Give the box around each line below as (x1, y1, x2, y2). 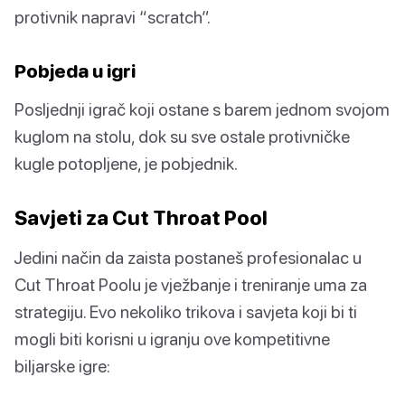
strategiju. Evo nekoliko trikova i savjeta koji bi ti (14, 301, 357, 323)
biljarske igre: (14, 355, 110, 377)
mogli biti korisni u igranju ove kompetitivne (14, 328, 330, 350)
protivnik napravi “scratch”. (14, 6, 211, 28)
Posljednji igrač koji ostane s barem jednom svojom (14, 99, 390, 120)
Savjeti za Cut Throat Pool (14, 205, 268, 231)
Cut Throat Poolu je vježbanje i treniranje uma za (14, 274, 367, 296)
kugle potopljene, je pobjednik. (14, 153, 238, 174)
